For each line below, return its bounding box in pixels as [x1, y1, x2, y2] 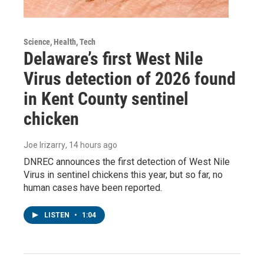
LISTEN [44, 210, 71, 219]
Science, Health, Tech [24, 37, 95, 47]
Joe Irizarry [24, 140, 65, 150]
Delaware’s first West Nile [24, 48, 203, 69]
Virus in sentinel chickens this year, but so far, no [24, 169, 223, 180]
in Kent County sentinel [24, 88, 189, 109]
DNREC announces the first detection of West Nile [24, 156, 230, 167]
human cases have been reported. [24, 181, 162, 193]
